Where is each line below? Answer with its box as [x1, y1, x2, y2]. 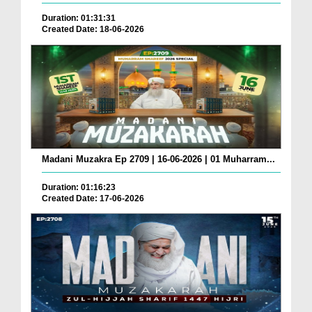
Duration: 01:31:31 [42, 13, 116, 23]
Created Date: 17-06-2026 [42, 193, 144, 203]
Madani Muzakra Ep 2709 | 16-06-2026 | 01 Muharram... [42, 153, 275, 164]
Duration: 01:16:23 [42, 182, 116, 192]
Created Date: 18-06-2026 [42, 24, 144, 34]
